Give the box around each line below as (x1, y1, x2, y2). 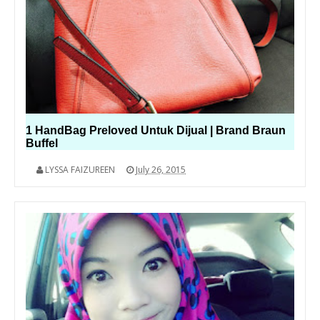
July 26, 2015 (136, 164, 186, 176)
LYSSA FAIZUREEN (45, 164, 115, 176)
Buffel (26, 137, 58, 150)
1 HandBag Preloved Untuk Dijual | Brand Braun (26, 124, 286, 137)
